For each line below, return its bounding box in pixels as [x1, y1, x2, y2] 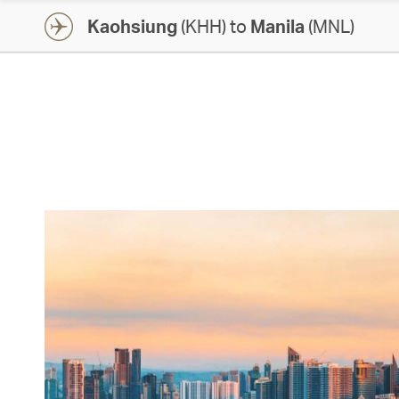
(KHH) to [177, 14, 250, 37]
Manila [250, 14, 305, 37]
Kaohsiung [87, 14, 177, 37]
